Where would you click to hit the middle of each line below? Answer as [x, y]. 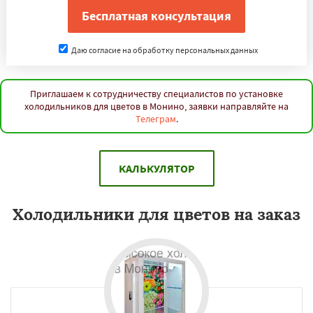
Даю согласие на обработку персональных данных [163, 50]
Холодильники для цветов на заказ [156, 214]
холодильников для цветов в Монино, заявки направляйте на [156, 106]
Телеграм [155, 119]
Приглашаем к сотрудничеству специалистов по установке [156, 94]
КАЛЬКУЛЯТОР [156, 168]
